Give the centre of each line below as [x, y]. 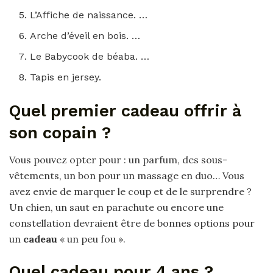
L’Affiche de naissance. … [89, 15]
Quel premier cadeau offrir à [125, 111]
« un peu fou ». [91, 239]
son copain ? [60, 133]
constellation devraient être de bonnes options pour [132, 223]
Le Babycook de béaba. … [90, 56]
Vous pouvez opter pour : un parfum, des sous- [118, 160]
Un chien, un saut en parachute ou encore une [116, 207]
